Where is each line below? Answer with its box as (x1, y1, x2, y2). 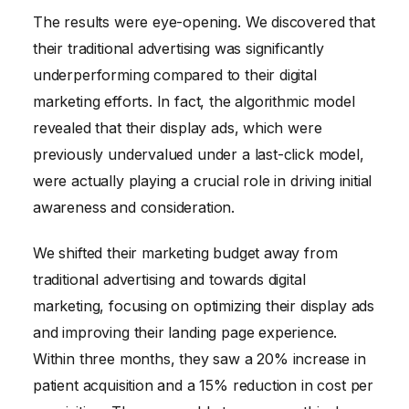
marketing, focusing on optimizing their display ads (33, 296, 375, 315)
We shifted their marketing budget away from (33, 243, 338, 262)
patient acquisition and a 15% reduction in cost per (33, 375, 374, 394)
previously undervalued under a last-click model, (33, 144, 364, 163)
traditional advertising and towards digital (33, 269, 306, 288)
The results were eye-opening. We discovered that (33, 12, 375, 31)
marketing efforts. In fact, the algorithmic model (33, 91, 355, 110)
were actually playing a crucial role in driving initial (33, 171, 372, 190)
